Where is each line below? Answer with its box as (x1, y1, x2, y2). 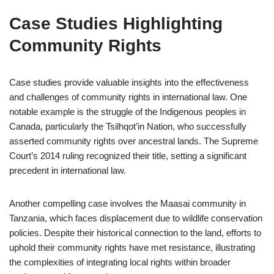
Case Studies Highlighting (9, 14, 223, 33)
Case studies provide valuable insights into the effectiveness (9, 77, 249, 87)
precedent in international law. (9, 165, 126, 176)
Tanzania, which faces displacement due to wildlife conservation (9, 213, 262, 223)
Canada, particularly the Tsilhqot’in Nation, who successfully (9, 121, 246, 131)
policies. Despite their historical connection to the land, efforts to (9, 228, 261, 238)
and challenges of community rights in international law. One (9, 92, 247, 102)
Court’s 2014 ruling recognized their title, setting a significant (9, 150, 246, 161)
